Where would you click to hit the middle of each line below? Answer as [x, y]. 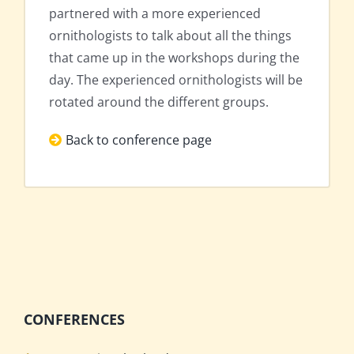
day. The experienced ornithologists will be [176, 79]
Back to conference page [139, 139]
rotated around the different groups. [159, 102]
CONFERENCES [74, 319]
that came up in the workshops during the [174, 57]
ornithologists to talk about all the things [170, 35]
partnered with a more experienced [155, 13]
